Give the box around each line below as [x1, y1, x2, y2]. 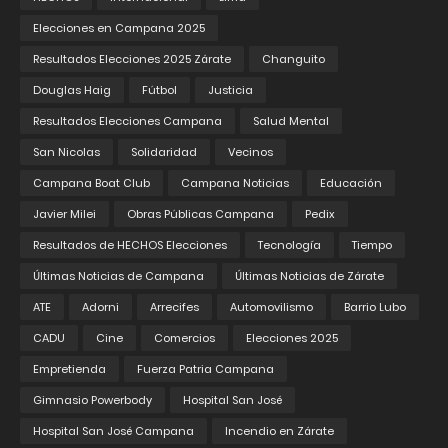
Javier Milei [33, 206, 96, 223]
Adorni [82, 299, 119, 316]
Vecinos [228, 144, 273, 161]
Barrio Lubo [344, 299, 406, 316]
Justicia [208, 82, 253, 99]
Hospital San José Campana [33, 423, 194, 440]
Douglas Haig [33, 82, 111, 99]
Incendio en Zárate [225, 423, 334, 440]
